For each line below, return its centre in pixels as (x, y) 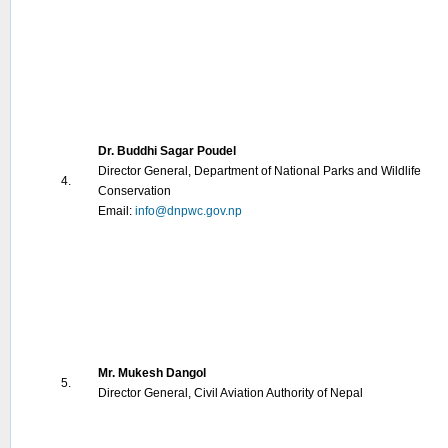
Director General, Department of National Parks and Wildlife (259, 171)
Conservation (134, 191)
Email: (116, 211)
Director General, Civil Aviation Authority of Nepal (230, 393)
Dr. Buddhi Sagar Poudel (167, 151)
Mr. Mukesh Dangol (152, 373)
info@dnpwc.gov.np (188, 211)
